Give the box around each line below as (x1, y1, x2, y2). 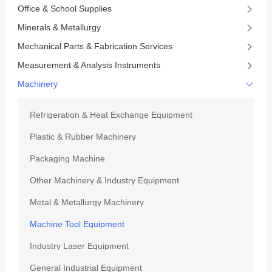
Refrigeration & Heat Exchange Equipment (29, 110, 192, 120)
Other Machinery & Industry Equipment (29, 175, 179, 185)
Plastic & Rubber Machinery (29, 132, 136, 141)
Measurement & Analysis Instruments (17, 60, 160, 70)
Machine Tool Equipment (29, 219, 124, 229)
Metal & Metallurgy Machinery (29, 197, 144, 207)
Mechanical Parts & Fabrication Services (17, 41, 172, 51)
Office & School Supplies (17, 4, 112, 13)
